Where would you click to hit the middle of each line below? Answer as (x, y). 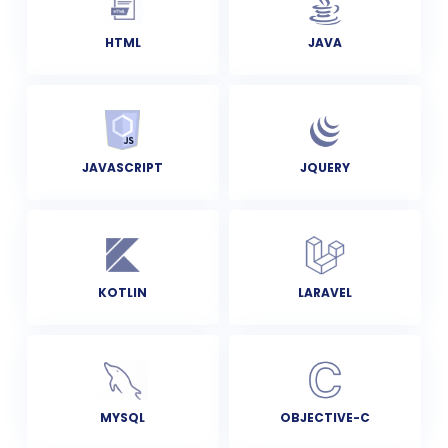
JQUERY (325, 167)
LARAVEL (325, 292)
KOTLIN (123, 292)
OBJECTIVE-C (325, 417)
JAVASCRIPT (123, 167)
